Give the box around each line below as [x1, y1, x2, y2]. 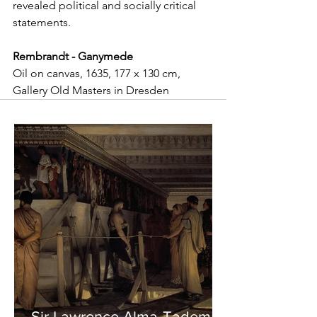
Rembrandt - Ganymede [13, 49, 133, 63]
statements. [13, 15, 71, 29]
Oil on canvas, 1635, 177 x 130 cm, [13, 66, 183, 80]
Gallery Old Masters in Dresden [13, 83, 169, 97]
